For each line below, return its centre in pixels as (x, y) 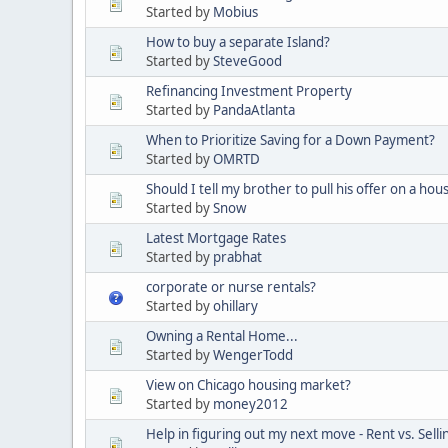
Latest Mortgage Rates (216, 237)
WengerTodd (253, 354)
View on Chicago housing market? (248, 384)
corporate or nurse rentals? (231, 286)
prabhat (237, 256)
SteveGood (247, 60)
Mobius (235, 11)
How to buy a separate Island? (238, 41)
